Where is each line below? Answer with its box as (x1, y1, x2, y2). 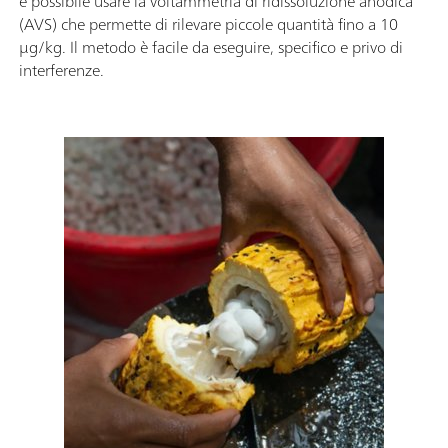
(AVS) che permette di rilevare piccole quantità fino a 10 (19, 9, 398, 38)
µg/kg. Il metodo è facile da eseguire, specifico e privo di (19, 32, 403, 61)
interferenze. (19, 55, 104, 84)
